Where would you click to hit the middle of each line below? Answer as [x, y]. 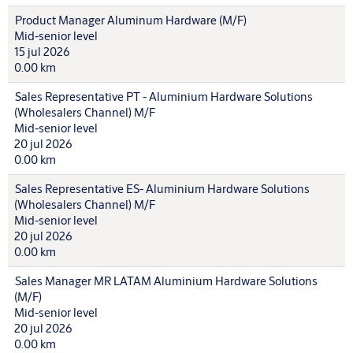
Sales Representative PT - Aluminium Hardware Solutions [164, 97]
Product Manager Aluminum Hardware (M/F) [131, 20]
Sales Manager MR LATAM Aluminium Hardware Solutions [166, 281]
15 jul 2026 [42, 52]
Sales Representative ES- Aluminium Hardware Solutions [162, 189]
